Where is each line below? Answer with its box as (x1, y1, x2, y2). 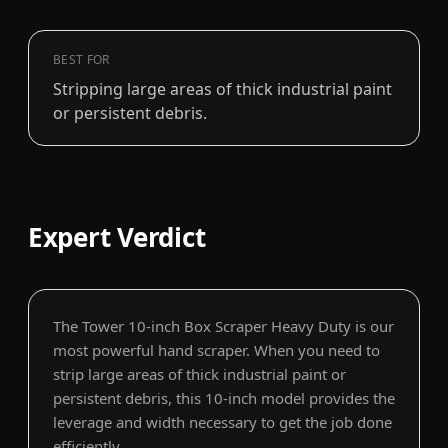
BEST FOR (53, 51, 110, 69)
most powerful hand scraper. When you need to (53, 340, 380, 361)
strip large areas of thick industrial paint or (53, 364, 346, 385)
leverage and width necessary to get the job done (53, 412, 392, 433)
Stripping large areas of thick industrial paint (53, 78, 392, 101)
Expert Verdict (28, 219, 206, 256)
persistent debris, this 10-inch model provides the (53, 388, 395, 409)
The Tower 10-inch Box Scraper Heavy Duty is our (53, 316, 394, 337)
